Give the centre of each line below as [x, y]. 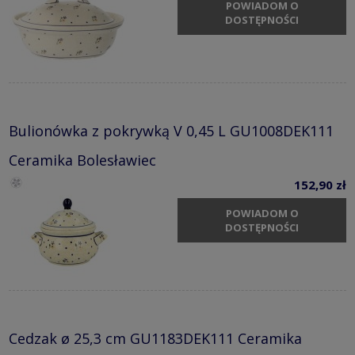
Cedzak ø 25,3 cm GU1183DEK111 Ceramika [155, 339]
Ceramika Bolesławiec [82, 160]
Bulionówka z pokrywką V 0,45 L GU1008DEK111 [171, 131]
